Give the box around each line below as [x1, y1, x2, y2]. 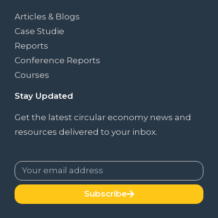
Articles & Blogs [15, 11, 80, 21]
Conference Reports [15, 55, 100, 65]
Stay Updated [15, 91, 73, 101]
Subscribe [84, 189, 127, 199]
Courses [15, 70, 49, 80]
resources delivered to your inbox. [15, 127, 157, 137]
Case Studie [15, 26, 64, 36]
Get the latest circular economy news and [15, 112, 191, 122]
